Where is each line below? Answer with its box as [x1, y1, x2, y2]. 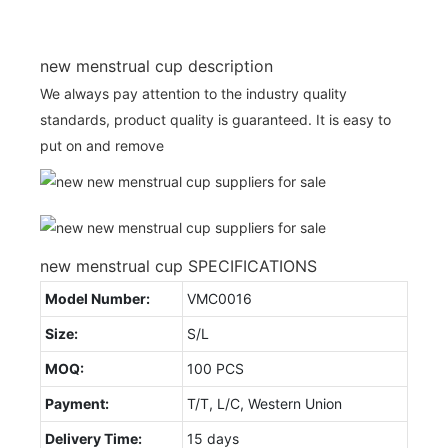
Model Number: [45, 289, 150, 307]
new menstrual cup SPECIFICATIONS [40, 255, 317, 276]
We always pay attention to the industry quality [40, 84, 347, 102]
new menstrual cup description [40, 55, 273, 76]
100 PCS [187, 359, 244, 377]
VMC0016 [187, 289, 252, 307]
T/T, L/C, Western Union [187, 394, 342, 412]
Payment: [45, 394, 109, 412]
